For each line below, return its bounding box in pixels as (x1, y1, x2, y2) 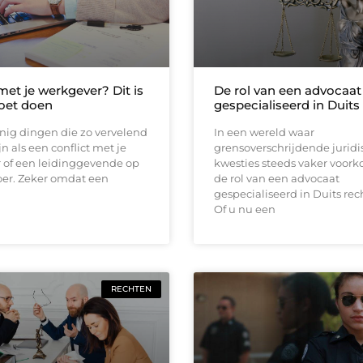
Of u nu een (214, 202, 275, 216)
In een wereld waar (214, 125, 314, 139)
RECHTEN (111, 283, 152, 294)
